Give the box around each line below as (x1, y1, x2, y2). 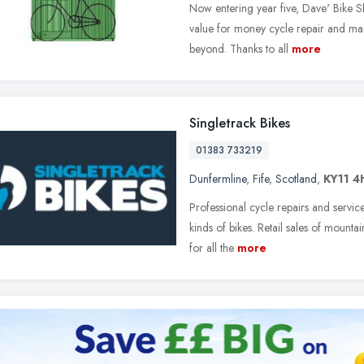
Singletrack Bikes (189, 114, 290, 132)
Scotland (275, 171, 317, 187)
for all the (189, 240, 234, 256)
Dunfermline (189, 171, 246, 187)
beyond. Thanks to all (189, 41, 288, 57)
